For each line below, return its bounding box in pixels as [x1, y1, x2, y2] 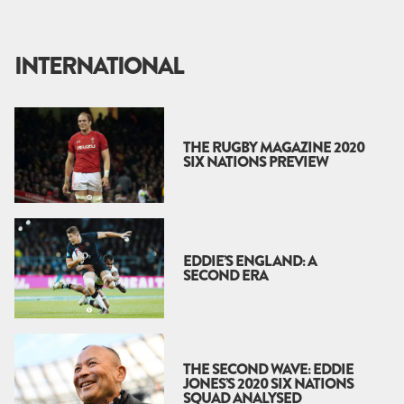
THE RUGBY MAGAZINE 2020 [183, 136, 364, 160]
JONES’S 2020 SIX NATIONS [183, 372, 353, 395]
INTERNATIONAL [14, 47, 183, 84]
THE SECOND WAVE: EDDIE [183, 357, 353, 381]
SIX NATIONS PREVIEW [183, 151, 328, 174]
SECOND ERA [183, 263, 268, 287]
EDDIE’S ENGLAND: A [183, 249, 317, 272]
